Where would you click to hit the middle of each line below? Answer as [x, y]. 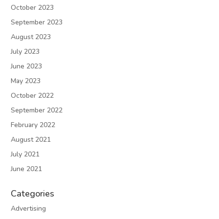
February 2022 [33, 125]
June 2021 [27, 169]
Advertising [29, 209]
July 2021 [25, 154]
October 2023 [33, 8]
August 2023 [31, 37]
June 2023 [27, 66]
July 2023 [25, 52]
